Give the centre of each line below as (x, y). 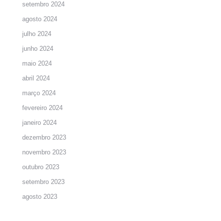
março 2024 (39, 93)
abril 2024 (36, 78)
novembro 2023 (44, 152)
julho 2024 (37, 34)
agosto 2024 (40, 19)
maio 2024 (37, 64)
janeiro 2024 (39, 123)
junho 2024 (38, 49)
